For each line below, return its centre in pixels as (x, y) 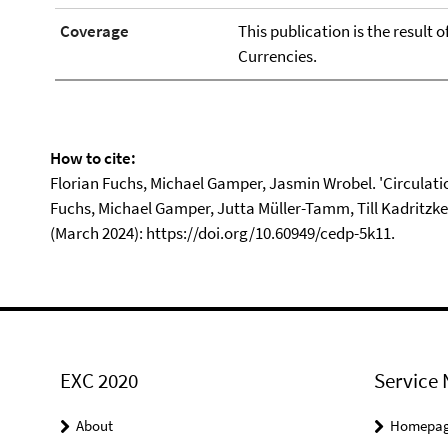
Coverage (94, 30)
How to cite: (93, 157)
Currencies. (277, 55)
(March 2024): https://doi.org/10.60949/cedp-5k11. (222, 232)
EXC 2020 (99, 380)
